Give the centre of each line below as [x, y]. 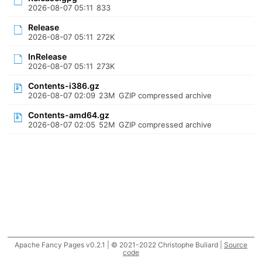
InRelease [48, 56]
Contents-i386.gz [64, 86]
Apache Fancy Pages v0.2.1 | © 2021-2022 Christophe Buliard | [119, 245]
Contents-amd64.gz [69, 115]
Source [235, 245]
